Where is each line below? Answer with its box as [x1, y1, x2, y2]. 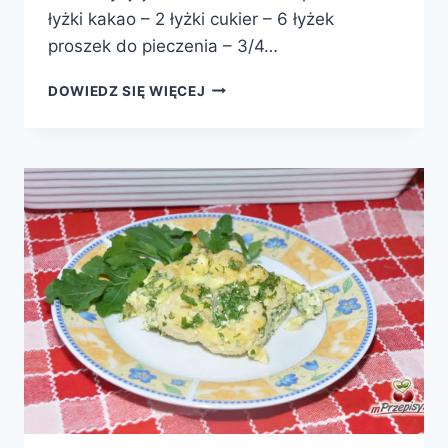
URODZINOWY [204, 98, 310, 115]
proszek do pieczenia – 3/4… [48, 35, 278, 56]
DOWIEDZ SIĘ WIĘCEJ [48, 82, 206, 99]
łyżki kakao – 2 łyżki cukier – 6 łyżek [48, 8, 334, 29]
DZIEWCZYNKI [204, 140, 308, 157]
